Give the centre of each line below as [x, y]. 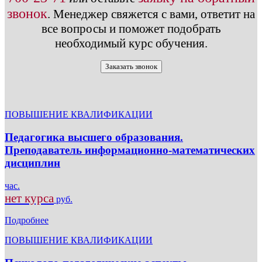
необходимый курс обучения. [131, 44]
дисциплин [32, 163]
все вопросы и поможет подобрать [131, 29]
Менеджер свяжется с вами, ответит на [153, 14]
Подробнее [27, 220]
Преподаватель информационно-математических [130, 150]
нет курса [29, 198]
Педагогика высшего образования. [94, 137]
